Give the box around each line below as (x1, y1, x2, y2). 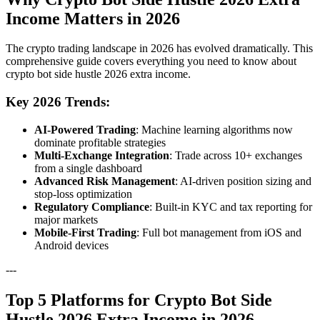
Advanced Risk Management (34, 174, 175, 187)
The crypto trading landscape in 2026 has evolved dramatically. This (6, 42, 313, 55)
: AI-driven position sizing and (175, 174, 311, 187)
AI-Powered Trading (34, 123, 136, 136)
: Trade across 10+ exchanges (169, 149, 302, 161)
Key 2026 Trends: (6, 94, 110, 110)
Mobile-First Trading (34, 226, 136, 239)
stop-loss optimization (34, 187, 132, 200)
